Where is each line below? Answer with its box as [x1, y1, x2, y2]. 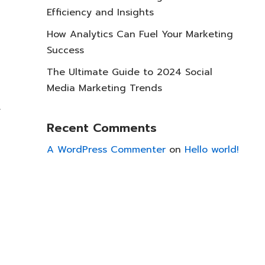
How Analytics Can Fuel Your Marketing [47, 27, 233, 41]
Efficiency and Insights [47, 5, 154, 20]
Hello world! [185, 142, 239, 157]
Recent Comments [47, 118, 157, 137]
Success [47, 43, 84, 57]
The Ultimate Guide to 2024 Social [47, 64, 212, 79]
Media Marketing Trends [47, 80, 162, 95]
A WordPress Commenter [47, 142, 166, 157]
